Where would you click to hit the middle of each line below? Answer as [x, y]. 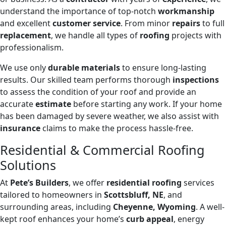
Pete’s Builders [39, 183]
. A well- [210, 207]
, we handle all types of [95, 36]
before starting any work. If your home [147, 104]
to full [212, 23]
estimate [53, 104]
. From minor [146, 23]
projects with [195, 36]
